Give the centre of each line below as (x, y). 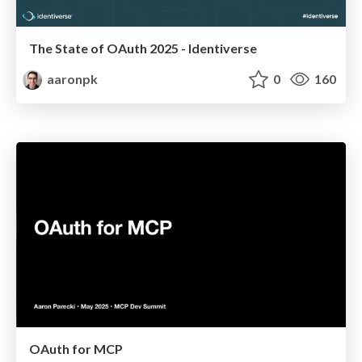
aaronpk (72, 78)
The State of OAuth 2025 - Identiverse (143, 48)
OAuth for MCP (76, 349)
